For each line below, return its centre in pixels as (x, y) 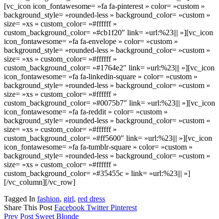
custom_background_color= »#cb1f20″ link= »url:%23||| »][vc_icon (109, 32)
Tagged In (21, 198)
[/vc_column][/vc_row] (40, 182)
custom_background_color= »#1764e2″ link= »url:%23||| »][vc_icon (109, 67)
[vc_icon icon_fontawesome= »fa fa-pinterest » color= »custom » (104, 6)
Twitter (99, 207)
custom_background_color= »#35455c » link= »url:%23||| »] (97, 173)
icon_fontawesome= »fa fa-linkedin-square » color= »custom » (101, 76)
